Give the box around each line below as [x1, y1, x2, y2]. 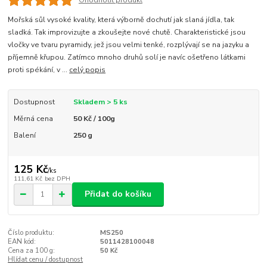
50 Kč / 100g [73, 114, 115, 124]
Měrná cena [13, 114, 53, 124]
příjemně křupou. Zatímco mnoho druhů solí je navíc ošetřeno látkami [8, 52, 246, 63]
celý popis [69, 65, 106, 75]
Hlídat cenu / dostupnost [8, 254, 83, 264]
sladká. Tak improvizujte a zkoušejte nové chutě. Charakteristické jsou [8, 27, 246, 38]
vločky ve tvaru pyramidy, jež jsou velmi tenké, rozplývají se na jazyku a [8, 40, 250, 50]
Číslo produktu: [8, 228, 55, 237]
